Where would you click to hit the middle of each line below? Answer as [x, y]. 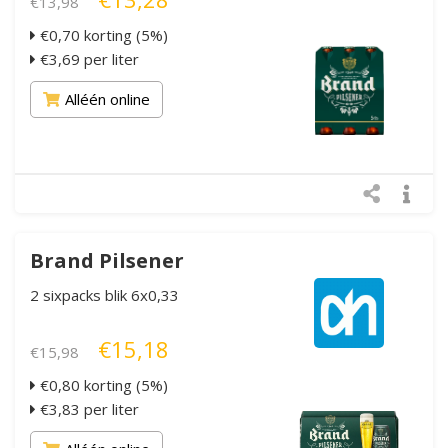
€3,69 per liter [87, 58]
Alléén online [107, 98]
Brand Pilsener [107, 260]
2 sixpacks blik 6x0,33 [104, 294]
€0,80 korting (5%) [102, 384]
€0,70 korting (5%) [102, 34]
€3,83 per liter [87, 408]
